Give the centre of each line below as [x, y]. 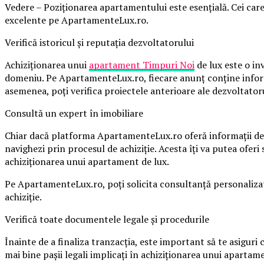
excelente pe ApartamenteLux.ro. [77, 20]
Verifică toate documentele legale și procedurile [107, 219]
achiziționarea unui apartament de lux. [87, 161]
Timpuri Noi [169, 65]
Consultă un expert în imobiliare [74, 113]
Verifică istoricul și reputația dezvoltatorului [99, 42]
